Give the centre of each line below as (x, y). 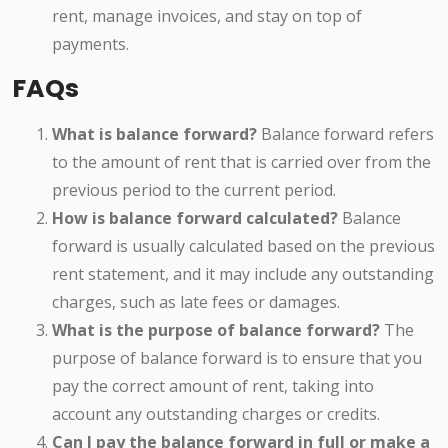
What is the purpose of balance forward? (216, 330)
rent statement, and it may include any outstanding (243, 274)
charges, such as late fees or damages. (196, 302)
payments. (90, 44)
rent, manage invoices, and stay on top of (207, 16)
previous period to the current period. (194, 190)
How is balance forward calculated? (195, 218)
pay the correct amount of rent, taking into (213, 386)
